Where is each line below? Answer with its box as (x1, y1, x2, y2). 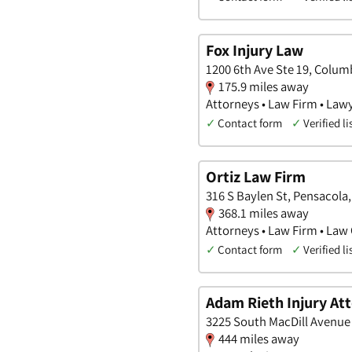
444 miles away (218, 330, 299, 348)
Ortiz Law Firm (206, 166, 306, 187)
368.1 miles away (218, 203, 309, 222)
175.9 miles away (218, 77, 309, 95)
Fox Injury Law (206, 39, 303, 60)
